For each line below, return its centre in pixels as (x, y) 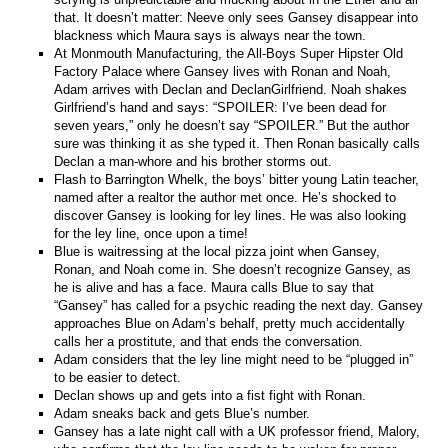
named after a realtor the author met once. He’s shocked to (225, 197)
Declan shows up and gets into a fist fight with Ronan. (210, 395)
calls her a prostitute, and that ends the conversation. (209, 341)
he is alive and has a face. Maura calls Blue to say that (214, 287)
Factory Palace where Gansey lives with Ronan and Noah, (223, 71)
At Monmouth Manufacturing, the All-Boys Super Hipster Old (229, 53)
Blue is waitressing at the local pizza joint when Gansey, (217, 251)
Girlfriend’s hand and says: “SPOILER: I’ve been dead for (220, 107)
